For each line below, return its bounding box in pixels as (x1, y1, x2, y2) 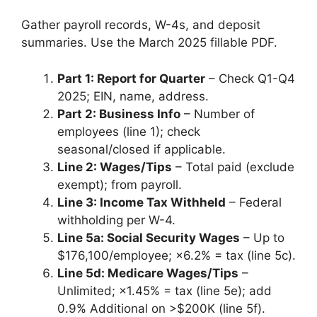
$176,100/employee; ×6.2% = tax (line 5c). (57, 248, 296, 263)
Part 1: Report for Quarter (57, 71, 205, 86)
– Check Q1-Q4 (205, 71, 295, 86)
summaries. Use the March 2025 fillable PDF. (21, 35, 277, 50)
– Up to (240, 230, 284, 245)
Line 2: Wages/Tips (57, 159, 172, 174)
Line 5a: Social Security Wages (57, 230, 240, 245)
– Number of (180, 106, 255, 121)
